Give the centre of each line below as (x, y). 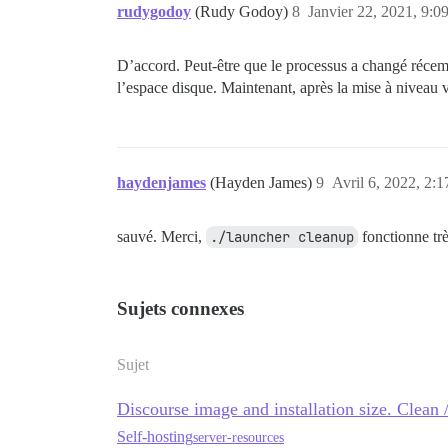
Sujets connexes (180, 308)
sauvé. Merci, (161, 236)
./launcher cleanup (282, 237)
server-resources (238, 437)
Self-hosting (155, 436)
